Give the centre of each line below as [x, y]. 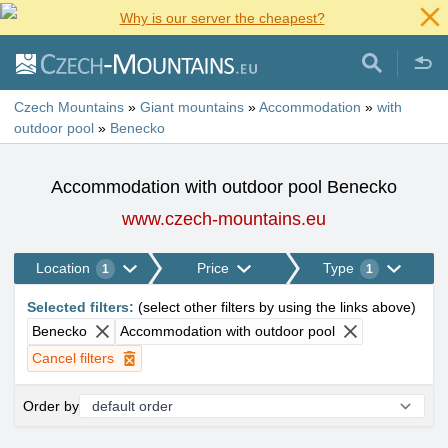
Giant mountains [192, 107]
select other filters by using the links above [277, 307]
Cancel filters [73, 358]
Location [62, 268]
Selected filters [78, 307]
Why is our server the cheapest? [222, 18]
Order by [51, 405]
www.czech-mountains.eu [224, 219]
